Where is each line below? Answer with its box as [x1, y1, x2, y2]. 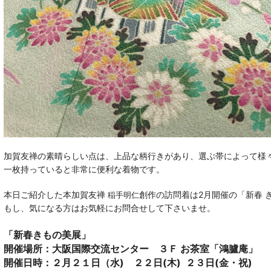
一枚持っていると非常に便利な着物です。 [3, 164, 165, 174]
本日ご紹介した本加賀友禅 [3, 189, 108, 200]
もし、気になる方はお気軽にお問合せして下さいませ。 [3, 203, 215, 213]
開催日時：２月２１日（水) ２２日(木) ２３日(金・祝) [3, 256, 255, 269]
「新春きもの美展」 [3, 229, 91, 241]
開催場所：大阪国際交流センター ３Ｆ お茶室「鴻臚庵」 [3, 243, 258, 255]
